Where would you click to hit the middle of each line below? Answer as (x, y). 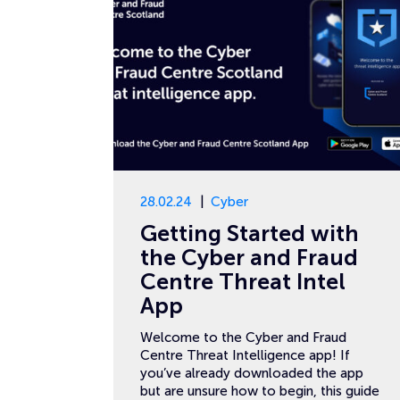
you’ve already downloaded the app (252, 373)
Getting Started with (250, 233)
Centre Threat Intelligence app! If (245, 355)
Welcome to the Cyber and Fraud (243, 337)
